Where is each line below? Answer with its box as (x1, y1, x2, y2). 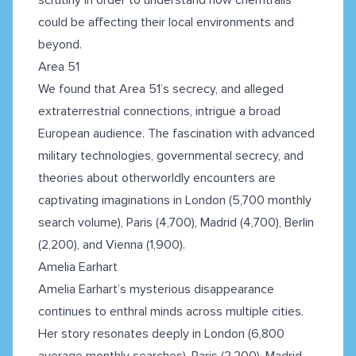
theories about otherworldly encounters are (38, 169, 276, 186)
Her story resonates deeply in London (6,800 (38, 325, 284, 342)
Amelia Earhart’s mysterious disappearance (38, 281, 274, 297)
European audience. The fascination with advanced (38, 125, 315, 141)
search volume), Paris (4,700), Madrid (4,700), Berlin (38, 214, 314, 230)
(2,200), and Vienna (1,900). (38, 236, 185, 253)
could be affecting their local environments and (38, 14, 294, 30)
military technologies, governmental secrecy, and (38, 147, 304, 164)
